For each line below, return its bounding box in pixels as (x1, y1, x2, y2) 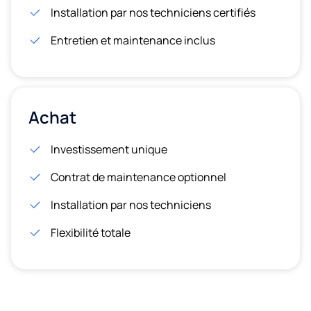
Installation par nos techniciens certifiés (51, 4, 255, 20)
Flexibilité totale (51, 224, 131, 240)
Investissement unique (51, 141, 167, 157)
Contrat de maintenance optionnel (51, 169, 226, 185)
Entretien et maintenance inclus (51, 32, 215, 48)
